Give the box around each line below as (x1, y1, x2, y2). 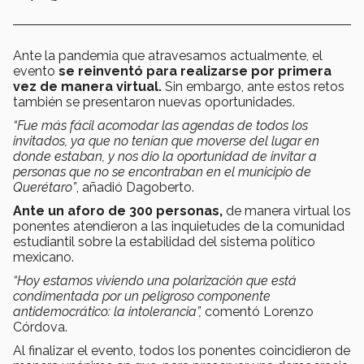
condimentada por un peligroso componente (13, 288, 271, 305)
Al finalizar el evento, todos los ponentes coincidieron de (13, 343, 350, 359)
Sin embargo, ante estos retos (165, 79, 344, 95)
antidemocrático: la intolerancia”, (13, 304, 201, 320)
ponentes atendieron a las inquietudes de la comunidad (13, 219, 344, 235)
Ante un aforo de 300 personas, (13, 203, 223, 219)
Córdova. (13, 319, 71, 336)
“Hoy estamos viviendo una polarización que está (13, 273, 297, 289)
